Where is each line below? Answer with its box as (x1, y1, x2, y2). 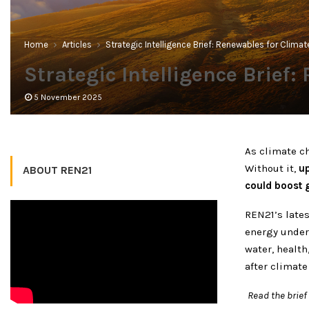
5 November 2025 (34, 92, 102, 102)
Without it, (245, 161, 296, 175)
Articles (62, 39, 92, 50)
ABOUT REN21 (23, 163, 92, 177)
